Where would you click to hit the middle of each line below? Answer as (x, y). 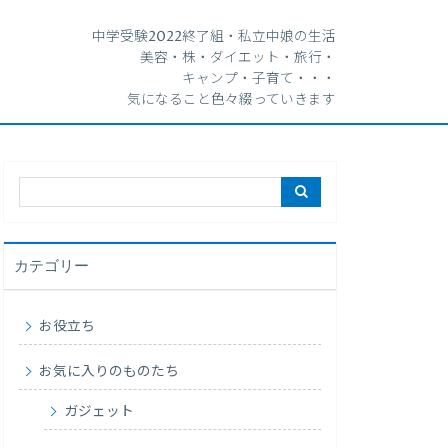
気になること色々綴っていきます (231, 100)
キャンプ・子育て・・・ (258, 79)
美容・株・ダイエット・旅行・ (237, 58)
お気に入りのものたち (109, 371)
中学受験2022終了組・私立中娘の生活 (213, 37)
